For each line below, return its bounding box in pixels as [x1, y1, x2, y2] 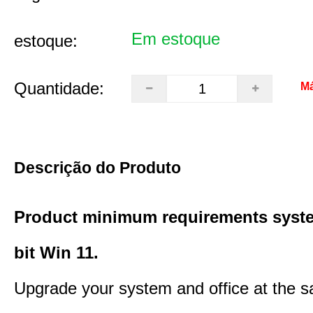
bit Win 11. [14, 243, 99, 262]
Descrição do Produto [14, 159, 181, 177]
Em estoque [131, 29, 220, 48]
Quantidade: [14, 79, 104, 98]
